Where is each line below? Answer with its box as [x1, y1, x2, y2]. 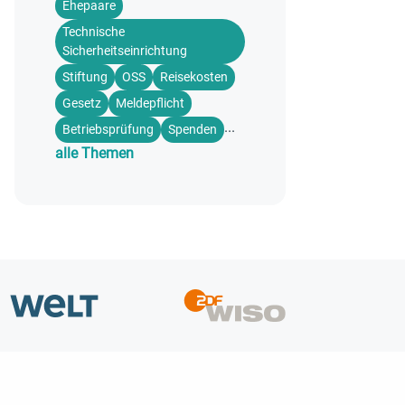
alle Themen [55, 145, 134, 162]
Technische [62, 24, 125, 39]
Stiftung [62, 70, 108, 84]
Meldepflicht [116, 96, 184, 110]
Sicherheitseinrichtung [62, 43, 187, 58]
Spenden [168, 122, 217, 137]
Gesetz [62, 96, 101, 110]
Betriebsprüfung [62, 122, 154, 137]
